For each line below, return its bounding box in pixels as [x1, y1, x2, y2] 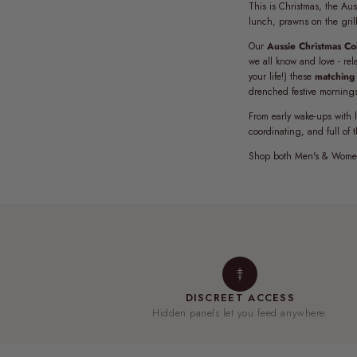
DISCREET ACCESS [185, 289, 296, 305]
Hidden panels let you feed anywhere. [152, 304, 328, 320]
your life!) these [249, 69, 315, 84]
